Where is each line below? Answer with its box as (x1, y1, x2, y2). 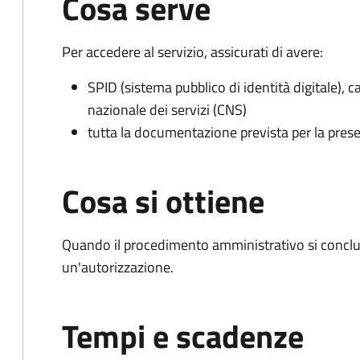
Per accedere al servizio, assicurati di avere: (62, 41, 323, 63)
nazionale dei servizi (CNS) (88, 99, 247, 121)
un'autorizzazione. (62, 256, 174, 278)
